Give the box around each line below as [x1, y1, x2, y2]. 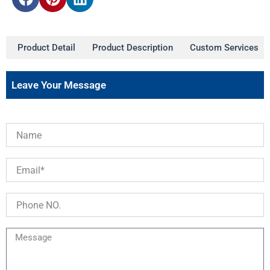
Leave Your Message [11, 79, 106, 92]
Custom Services [190, 42, 259, 54]
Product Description [92, 42, 173, 54]
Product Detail [17, 42, 75, 54]
